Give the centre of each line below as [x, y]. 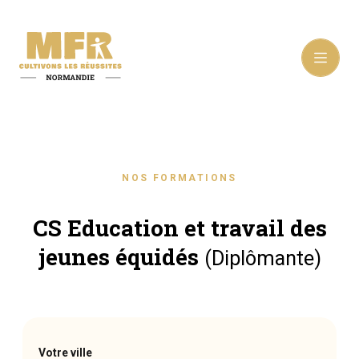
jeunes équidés [121, 257]
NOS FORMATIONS [179, 178]
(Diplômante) [262, 259]
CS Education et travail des [179, 228]
